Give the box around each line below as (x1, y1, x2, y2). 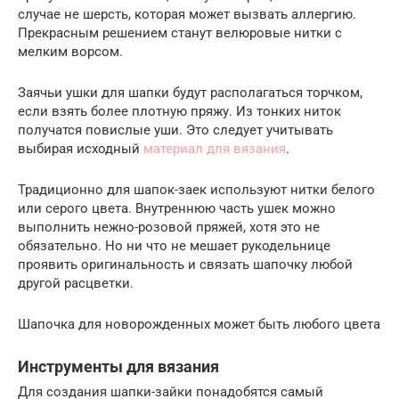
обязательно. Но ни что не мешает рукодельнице (18, 237, 330, 254)
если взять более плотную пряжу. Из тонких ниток (18, 102, 341, 119)
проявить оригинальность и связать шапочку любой (18, 256, 353, 273)
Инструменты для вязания (18, 356, 219, 376)
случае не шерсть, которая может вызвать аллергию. (18, 5, 356, 22)
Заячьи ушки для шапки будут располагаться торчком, (18, 84, 362, 101)
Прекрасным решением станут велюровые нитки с (18, 24, 342, 41)
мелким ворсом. (18, 43, 123, 60)
